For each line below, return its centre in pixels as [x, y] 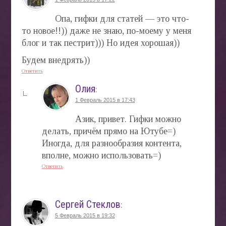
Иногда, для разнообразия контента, [111, 143]
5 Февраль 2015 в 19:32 [85, 215]
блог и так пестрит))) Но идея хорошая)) [100, 43]
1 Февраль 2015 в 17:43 [105, 100]
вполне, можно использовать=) [101, 155]
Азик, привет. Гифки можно [128, 119]
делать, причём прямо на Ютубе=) [108, 131]
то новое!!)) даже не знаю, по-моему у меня [106, 31]
